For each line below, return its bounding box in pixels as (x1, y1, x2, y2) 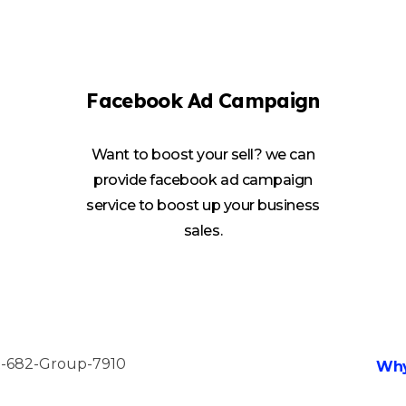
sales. (183, 222, 223, 240)
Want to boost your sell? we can (91, 146, 315, 164)
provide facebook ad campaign (93, 171, 313, 189)
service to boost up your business (86, 197, 320, 215)
